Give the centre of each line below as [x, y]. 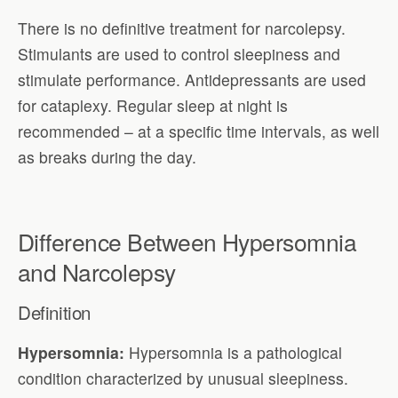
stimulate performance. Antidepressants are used [192, 79]
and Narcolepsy [97, 272]
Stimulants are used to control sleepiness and [179, 53]
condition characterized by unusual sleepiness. [183, 378]
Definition [54, 312]
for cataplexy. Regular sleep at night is [153, 105]
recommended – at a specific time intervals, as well [199, 131]
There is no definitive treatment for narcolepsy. [182, 28]
